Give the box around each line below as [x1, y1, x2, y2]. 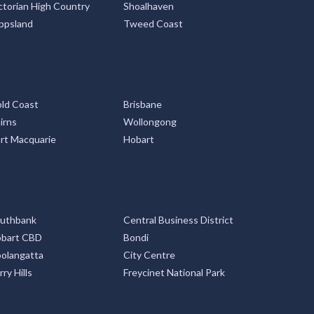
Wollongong [123, 116, 177, 128]
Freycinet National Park [123, 266, 225, 278]
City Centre [123, 249, 175, 261]
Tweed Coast [123, 18, 183, 29]
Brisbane [123, 98, 162, 110]
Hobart [123, 133, 154, 145]
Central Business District [123, 214, 233, 226]
